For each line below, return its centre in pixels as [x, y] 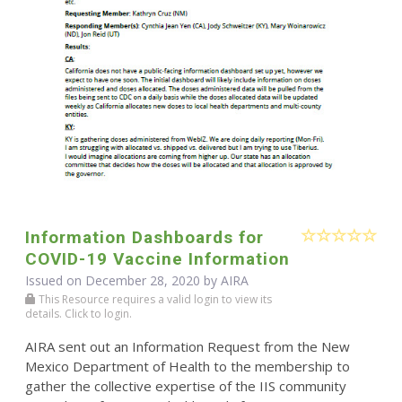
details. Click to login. [78, 314]
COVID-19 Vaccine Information [157, 259]
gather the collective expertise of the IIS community [185, 386]
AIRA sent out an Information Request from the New [187, 347]
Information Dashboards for [144, 238]
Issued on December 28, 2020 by [122, 281]
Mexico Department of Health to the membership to [187, 367]
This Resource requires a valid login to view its [153, 300]
